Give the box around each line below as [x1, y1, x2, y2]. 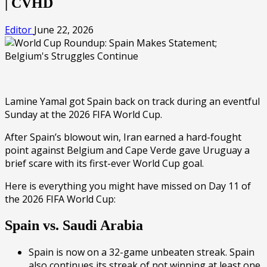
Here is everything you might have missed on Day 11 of [5, 179, 251, 193]
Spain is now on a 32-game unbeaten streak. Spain [29, 245, 254, 259]
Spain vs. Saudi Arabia [5, 217, 143, 233]
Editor [5, 23, 34, 36]
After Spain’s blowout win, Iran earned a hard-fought [5, 130, 241, 144]
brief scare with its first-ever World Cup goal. [5, 156, 204, 170]
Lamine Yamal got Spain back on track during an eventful [5, 94, 260, 108]
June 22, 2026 [34, 23, 94, 36]
